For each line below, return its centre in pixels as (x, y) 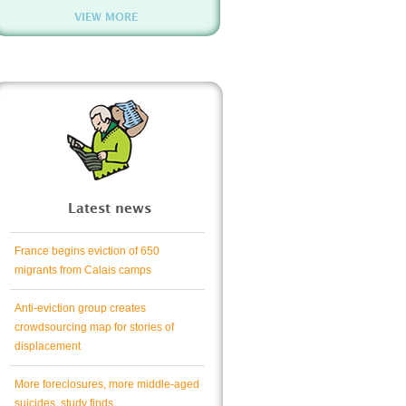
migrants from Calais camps (83, 270)
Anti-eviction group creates (80, 308)
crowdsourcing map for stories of (94, 327)
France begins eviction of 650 (87, 251)
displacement (48, 346)
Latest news (110, 209)
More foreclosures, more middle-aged (107, 384)
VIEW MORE (106, 17)
